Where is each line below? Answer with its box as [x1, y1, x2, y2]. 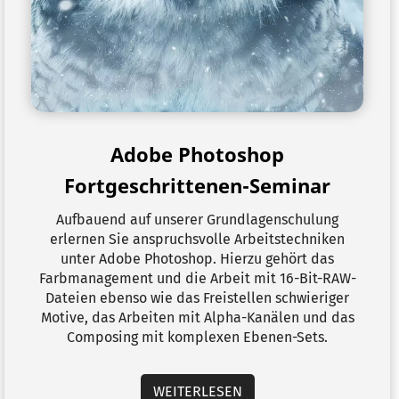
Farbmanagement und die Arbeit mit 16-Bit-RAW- [38, 270, 356, 287]
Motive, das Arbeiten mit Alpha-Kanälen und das [40, 309, 354, 326]
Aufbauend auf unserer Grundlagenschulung [56, 211, 338, 228]
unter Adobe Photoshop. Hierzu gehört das [61, 250, 334, 267]
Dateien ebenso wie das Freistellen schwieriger [45, 289, 349, 306]
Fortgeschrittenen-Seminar [64, 172, 330, 199]
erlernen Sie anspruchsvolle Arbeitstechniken [50, 231, 345, 248]
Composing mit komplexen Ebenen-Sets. [67, 329, 328, 346]
